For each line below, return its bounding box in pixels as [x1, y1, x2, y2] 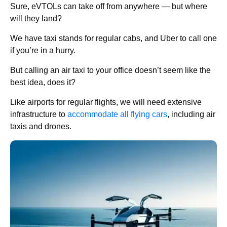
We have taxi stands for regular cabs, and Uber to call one [10, 34, 217, 43]
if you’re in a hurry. [10, 46, 75, 55]
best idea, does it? [10, 78, 75, 87]
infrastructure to [10, 110, 67, 119]
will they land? [10, 14, 62, 23]
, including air [167, 110, 215, 119]
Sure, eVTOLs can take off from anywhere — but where [10, 2, 207, 11]
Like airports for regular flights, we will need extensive [10, 98, 202, 107]
